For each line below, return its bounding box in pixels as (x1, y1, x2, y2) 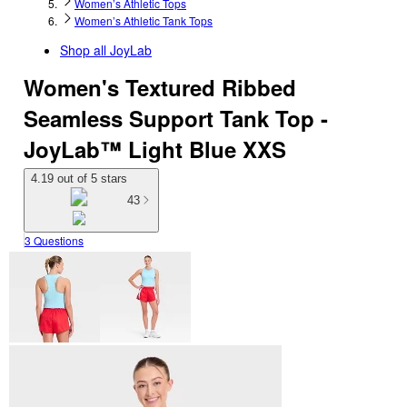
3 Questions (25, 233, 84, 249)
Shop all (60, 41, 110, 59)
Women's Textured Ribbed (24, 72, 296, 103)
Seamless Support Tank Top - (24, 103, 328, 134)
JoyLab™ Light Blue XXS (24, 134, 286, 164)
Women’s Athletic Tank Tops (74, 13, 213, 28)
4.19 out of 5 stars (31, 172, 127, 185)
